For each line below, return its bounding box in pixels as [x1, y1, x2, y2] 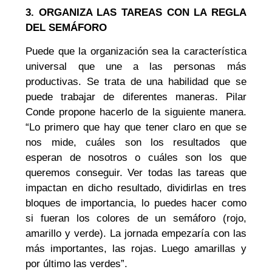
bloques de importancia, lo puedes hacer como [25, 197, 246, 209]
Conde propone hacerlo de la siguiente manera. [25, 106, 246, 118]
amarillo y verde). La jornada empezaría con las [25, 228, 246, 240]
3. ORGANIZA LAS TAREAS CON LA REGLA [25, 6, 246, 18]
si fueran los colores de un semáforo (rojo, [25, 212, 246, 225]
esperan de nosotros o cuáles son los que [25, 152, 246, 164]
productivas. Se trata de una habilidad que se [25, 76, 246, 88]
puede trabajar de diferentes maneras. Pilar [25, 91, 246, 103]
